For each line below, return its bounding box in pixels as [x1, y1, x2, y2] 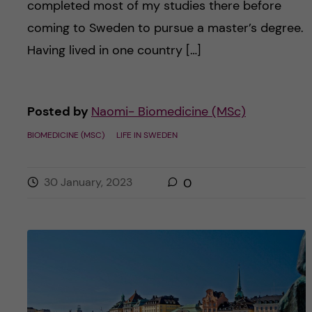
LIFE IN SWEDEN [116, 130, 178, 141]
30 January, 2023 [43, 175, 132, 190]
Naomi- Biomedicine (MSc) [91, 103, 246, 120]
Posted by [26, 103, 91, 120]
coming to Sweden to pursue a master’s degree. [26, 19, 304, 37]
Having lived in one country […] [26, 42, 201, 59]
